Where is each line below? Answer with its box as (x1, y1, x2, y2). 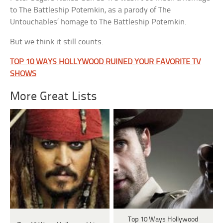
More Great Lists (10, 91, 98, 104)
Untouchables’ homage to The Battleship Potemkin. (10, 18, 187, 27)
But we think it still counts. (10, 38, 104, 47)
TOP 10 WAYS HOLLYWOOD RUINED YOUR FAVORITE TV (10, 58, 201, 67)
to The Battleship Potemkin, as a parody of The (10, 6, 171, 15)
